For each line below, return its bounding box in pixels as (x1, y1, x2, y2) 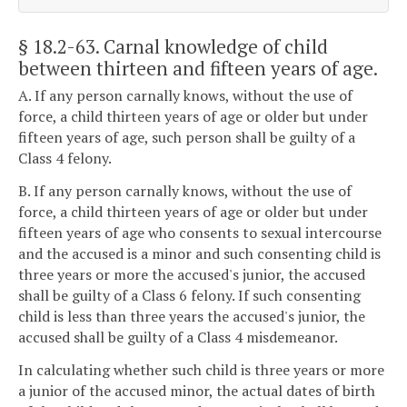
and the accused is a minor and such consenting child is (18, 243, 381, 263)
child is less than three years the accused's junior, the (18, 305, 365, 326)
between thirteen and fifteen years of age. (18, 55, 378, 81)
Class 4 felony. (18, 148, 112, 169)
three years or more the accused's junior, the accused (18, 263, 365, 284)
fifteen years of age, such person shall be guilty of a (18, 127, 355, 148)
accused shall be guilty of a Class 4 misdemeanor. (18, 326, 338, 347)
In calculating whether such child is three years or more (18, 359, 384, 380)
